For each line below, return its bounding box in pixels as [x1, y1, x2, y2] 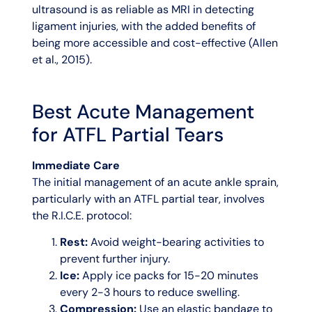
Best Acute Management [31, 99, 254, 125]
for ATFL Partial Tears [31, 122, 224, 148]
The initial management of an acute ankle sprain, [31, 175, 279, 189]
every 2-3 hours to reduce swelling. [59, 285, 240, 300]
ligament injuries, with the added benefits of [31, 18, 256, 33]
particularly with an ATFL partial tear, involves [31, 192, 265, 206]
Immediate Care [31, 158, 120, 173]
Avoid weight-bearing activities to [87, 235, 264, 250]
